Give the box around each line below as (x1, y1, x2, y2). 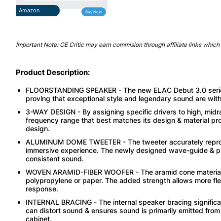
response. (26, 184, 58, 193)
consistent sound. (26, 154, 84, 163)
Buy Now (85, 9, 103, 14)
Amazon (19, 6, 39, 14)
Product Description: (16, 67, 90, 77)
